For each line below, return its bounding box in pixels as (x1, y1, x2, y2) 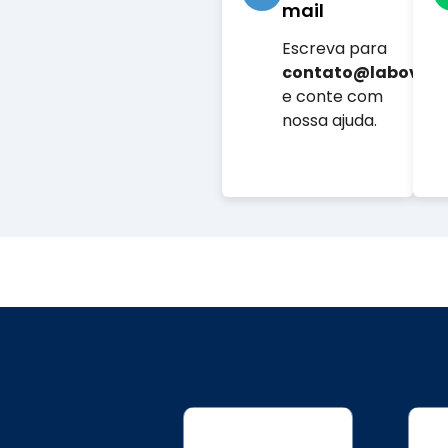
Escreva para (282, 37, 388, 61)
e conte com (282, 85, 384, 109)
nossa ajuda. (282, 109, 378, 133)
